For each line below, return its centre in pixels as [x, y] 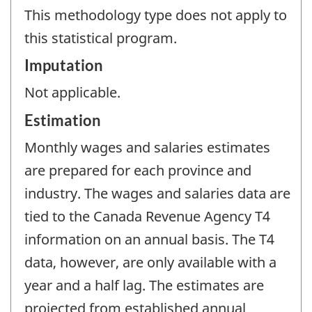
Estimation [63, 120]
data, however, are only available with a [150, 262]
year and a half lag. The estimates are [144, 285]
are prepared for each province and [138, 170]
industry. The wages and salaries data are [157, 193]
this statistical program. [101, 38]
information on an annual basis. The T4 [149, 239]
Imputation [64, 65]
